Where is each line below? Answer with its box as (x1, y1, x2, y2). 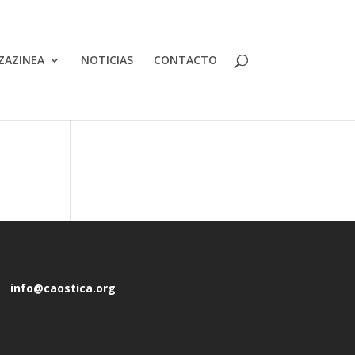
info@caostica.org (10, 280, 116, 296)
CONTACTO (153, 52, 217, 67)
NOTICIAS (80, 52, 133, 67)
